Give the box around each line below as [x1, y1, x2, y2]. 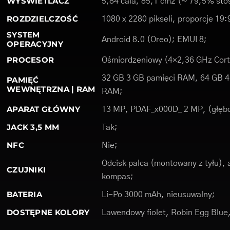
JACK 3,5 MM [6, 122, 60, 132]
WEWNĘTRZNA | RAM [6, 84, 95, 94]
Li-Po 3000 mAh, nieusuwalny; [101, 190, 215, 199]
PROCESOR [6, 55, 54, 65]
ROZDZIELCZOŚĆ [6, 14, 78, 24]
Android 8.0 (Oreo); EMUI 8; [101, 35, 207, 44]
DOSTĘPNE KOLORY [6, 207, 90, 217]
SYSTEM [6, 30, 40, 40]
